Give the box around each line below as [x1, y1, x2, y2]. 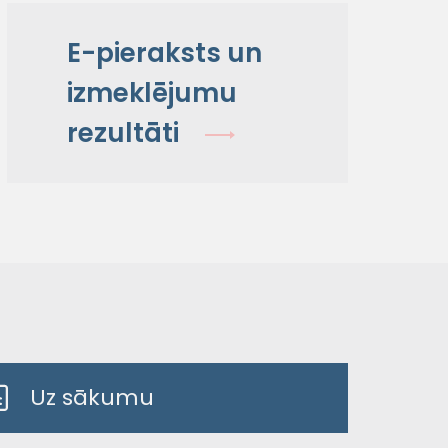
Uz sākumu [30, 383, 154, 411]
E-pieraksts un [66, 35, 262, 70]
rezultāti [66, 115, 179, 150]
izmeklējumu [66, 75, 237, 110]
